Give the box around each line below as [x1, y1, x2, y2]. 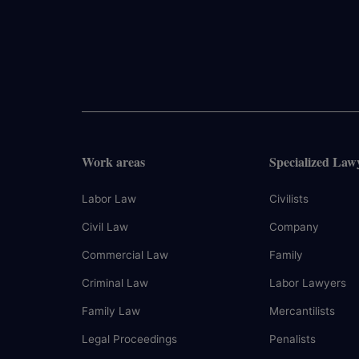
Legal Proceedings [82, 333, 177, 345]
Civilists [269, 192, 309, 205]
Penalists [269, 333, 316, 345]
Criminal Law [82, 276, 148, 289]
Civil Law [82, 220, 128, 233]
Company [269, 220, 319, 233]
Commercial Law [82, 248, 168, 261]
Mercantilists [269, 305, 335, 317]
